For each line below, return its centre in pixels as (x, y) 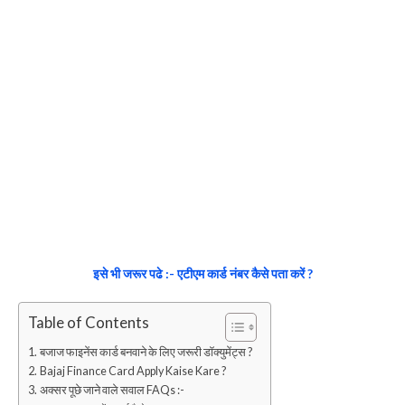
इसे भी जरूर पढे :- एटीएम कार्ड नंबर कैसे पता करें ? (202, 273)
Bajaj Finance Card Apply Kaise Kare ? (132, 371)
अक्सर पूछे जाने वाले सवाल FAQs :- (112, 390)
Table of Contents (89, 323)
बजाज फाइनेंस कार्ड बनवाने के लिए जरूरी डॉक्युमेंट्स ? (146, 352)
